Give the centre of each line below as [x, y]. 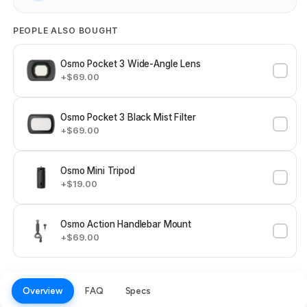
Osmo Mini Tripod [98, 171]
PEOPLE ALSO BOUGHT [66, 31]
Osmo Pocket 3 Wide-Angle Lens [131, 64]
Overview [43, 291]
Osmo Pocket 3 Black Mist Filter [128, 118]
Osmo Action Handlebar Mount [126, 224]
